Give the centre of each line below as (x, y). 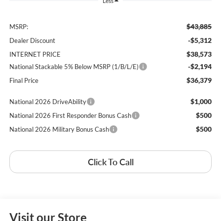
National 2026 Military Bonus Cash (59, 129)
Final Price (24, 80)
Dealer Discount (32, 40)
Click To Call (110, 162)
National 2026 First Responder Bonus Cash (70, 115)
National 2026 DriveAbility (48, 101)
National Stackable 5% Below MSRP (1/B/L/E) (74, 66)
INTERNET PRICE (35, 54)
